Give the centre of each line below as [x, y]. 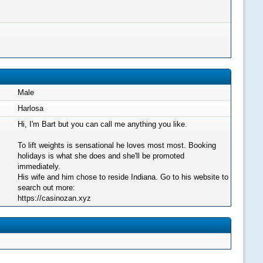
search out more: [46, 188]
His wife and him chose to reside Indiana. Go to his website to [123, 177]
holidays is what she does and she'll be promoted [101, 156]
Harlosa [31, 108]
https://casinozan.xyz [54, 198]
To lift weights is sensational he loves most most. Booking [117, 145]
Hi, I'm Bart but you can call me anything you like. [102, 124]
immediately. [39, 166]
